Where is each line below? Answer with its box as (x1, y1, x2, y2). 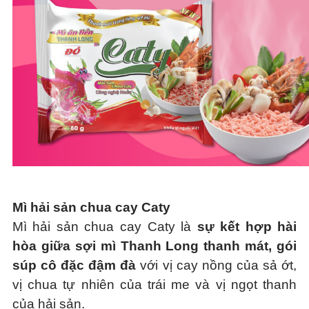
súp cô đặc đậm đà (12, 258, 137, 272)
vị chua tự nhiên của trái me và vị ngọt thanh (12, 277, 297, 292)
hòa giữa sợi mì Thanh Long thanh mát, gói (12, 239, 297, 253)
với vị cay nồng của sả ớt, (136, 258, 297, 272)
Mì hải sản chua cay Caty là (12, 219, 192, 234)
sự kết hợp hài (191, 219, 297, 234)
